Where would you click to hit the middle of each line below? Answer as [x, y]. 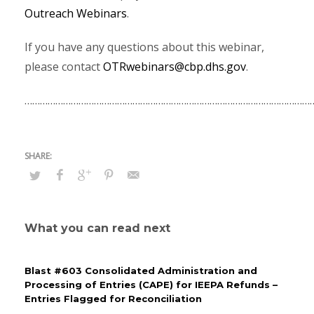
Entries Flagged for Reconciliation [113, 299]
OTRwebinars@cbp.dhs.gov [175, 67]
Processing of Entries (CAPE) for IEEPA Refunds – [151, 285]
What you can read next [97, 228]
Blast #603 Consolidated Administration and [141, 271]
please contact [64, 67]
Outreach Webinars [76, 14]
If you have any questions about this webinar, [144, 47]
